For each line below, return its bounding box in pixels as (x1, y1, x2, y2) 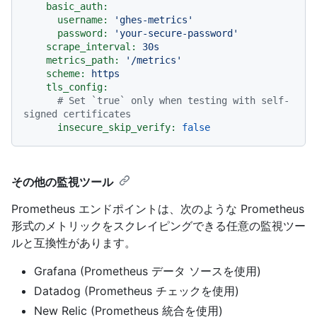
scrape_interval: (46, 40, 137, 52)
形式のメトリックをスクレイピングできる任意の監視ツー (11, 218, 306, 233)
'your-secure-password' (114, 27, 238, 39)
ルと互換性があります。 (11, 235, 136, 250)
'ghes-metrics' (114, 13, 193, 25)
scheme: (46, 67, 86, 79)
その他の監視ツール (11, 174, 113, 189)
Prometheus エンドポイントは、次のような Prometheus (11, 201, 304, 216)
